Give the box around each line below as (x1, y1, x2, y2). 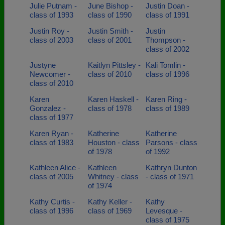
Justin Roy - (30, 27, 69, 35)
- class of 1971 (146, 172, 194, 181)
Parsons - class (146, 138, 197, 147)
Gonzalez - (30, 104, 66, 113)
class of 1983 (30, 138, 73, 147)
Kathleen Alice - (30, 163, 80, 172)
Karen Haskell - (87, 95, 139, 103)
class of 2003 (30, 36, 73, 44)
